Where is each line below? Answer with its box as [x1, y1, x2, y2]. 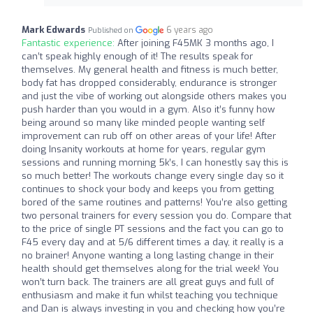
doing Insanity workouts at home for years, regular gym [22, 143, 265, 155]
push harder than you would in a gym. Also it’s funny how [22, 103, 275, 115]
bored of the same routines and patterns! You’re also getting [22, 196, 287, 208]
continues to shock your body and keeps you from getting [22, 183, 274, 195]
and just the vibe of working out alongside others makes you [22, 90, 286, 102]
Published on [88, 26, 136, 35]
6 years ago [166, 24, 214, 36]
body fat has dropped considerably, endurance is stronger [22, 77, 277, 89]
